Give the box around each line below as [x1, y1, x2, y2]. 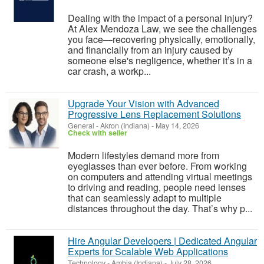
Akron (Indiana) [100, 120, 150, 131]
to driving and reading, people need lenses [68, 180, 246, 194]
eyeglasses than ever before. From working [68, 159, 247, 173]
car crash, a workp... [68, 64, 151, 78]
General [68, 120, 94, 131]
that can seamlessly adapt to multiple [68, 191, 222, 204]
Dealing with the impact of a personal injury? [68, 11, 253, 25]
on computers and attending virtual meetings [68, 170, 252, 183]
